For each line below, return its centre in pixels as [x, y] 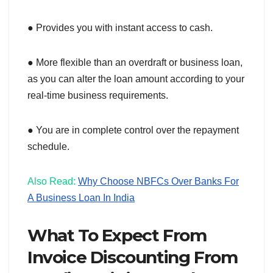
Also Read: [53, 182]
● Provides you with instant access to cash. [120, 28]
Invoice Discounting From [133, 257]
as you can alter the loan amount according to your [136, 79]
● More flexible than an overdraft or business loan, [135, 63]
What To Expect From [117, 236]
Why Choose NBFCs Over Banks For [158, 182]
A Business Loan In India [81, 198]
